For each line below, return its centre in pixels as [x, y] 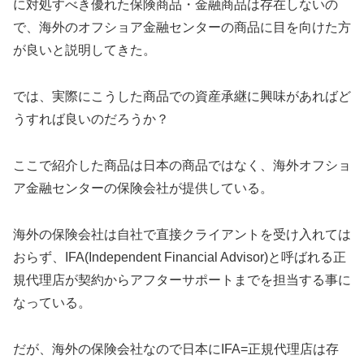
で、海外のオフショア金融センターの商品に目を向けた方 [182, 28]
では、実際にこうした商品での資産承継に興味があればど [182, 97]
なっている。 [52, 302]
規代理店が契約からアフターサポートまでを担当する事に [182, 279]
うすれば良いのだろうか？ [91, 119]
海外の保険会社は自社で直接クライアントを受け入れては [182, 234]
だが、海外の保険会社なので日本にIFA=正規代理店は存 [176, 349]
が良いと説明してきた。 [84, 50]
